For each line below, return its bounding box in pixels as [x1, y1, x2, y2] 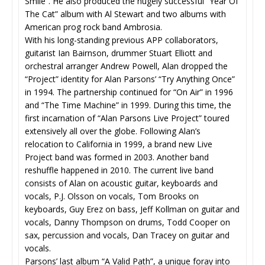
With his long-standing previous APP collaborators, [25, 34, 218, 46]
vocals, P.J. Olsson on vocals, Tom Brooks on [25, 190, 199, 202]
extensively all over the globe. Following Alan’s [25, 125, 201, 137]
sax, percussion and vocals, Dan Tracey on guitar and [25, 230, 230, 241]
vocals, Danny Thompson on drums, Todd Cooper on [25, 216, 230, 228]
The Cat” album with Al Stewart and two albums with [25, 8, 226, 20]
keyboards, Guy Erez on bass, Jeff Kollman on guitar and [25, 203, 240, 215]
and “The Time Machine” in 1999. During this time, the [25, 99, 231, 111]
